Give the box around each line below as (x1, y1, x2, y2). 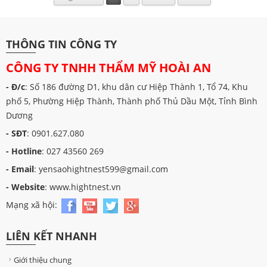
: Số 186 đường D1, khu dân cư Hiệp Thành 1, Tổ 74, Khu (25, 80, 248, 92)
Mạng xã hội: (6, 198, 60, 210)
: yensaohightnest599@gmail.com (34, 163, 168, 175)
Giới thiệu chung (14, 254, 72, 265)
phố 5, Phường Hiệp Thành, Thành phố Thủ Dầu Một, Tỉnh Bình (6, 95, 257, 107)
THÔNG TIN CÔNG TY (6, 36, 117, 51)
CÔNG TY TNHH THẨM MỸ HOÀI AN (6, 59, 211, 76)
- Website (6, 181, 45, 193)
